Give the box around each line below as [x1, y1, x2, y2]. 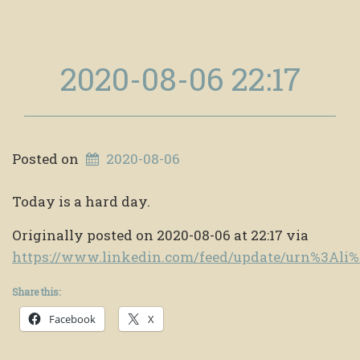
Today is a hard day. [12, 191, 150, 211]
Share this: [12, 284, 60, 298]
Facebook [49, 311, 96, 326]
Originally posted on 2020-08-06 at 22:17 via [12, 225, 309, 244]
